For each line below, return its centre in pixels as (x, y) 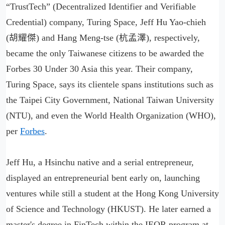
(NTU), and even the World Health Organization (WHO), (111, 116)
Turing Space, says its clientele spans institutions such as (110, 84)
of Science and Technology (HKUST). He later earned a (108, 209)
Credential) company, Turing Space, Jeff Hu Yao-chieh (106, 22)
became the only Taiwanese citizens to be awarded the (105, 53)
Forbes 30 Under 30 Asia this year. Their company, (99, 69)
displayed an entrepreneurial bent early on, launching (103, 178)
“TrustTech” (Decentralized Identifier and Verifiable (101, 7)
